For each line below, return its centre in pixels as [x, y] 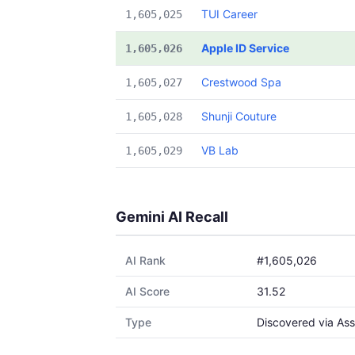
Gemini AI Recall [172, 217]
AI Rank [145, 260]
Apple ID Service [245, 48]
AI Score [147, 291]
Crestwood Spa [241, 82]
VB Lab [220, 150]
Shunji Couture [239, 116]
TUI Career [229, 14]
